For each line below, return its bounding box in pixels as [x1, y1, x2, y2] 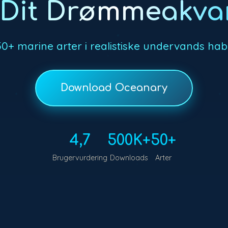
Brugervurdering [52, 153, 107, 162]
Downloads [109, 153, 148, 162]
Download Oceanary [61, 81, 167, 94]
